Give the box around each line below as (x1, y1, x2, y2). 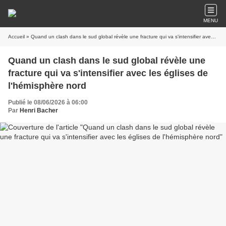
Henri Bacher (20, 107, 58, 114)
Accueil (8, 34, 25, 39)
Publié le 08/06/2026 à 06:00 (8, 99, 88, 106)
